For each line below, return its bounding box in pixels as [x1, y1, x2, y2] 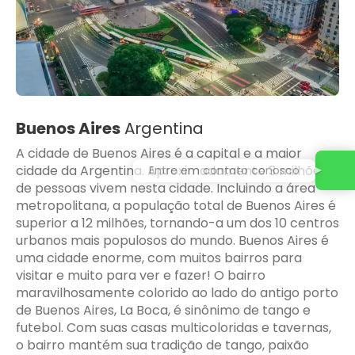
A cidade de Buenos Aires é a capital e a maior [16, 144, 302, 163]
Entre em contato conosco [149, 162, 300, 178]
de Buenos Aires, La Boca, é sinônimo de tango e [16, 301, 311, 320]
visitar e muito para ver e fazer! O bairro [16, 266, 265, 285]
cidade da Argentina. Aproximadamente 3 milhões [16, 162, 327, 181]
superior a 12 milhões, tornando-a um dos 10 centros [16, 214, 339, 233]
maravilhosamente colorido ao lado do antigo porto [16, 284, 338, 303]
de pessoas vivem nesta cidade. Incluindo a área [16, 179, 315, 198]
